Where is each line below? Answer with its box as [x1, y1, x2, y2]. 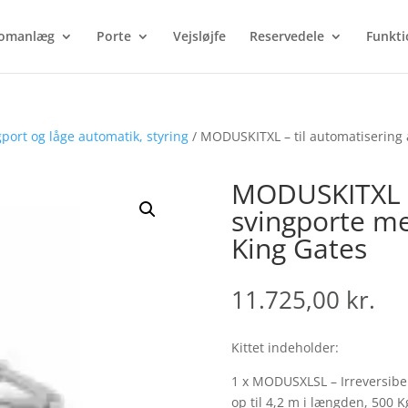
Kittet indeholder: [230, 339, 339, 357]
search [287, 9, 329, 26]
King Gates [230, 229, 367, 267]
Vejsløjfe [172, 27, 226, 45]
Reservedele [249, 27, 324, 45]
